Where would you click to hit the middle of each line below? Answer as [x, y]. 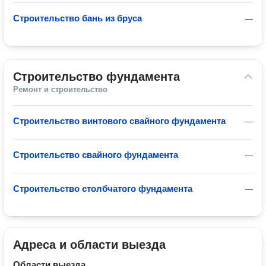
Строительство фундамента [96, 77]
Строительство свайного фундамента [96, 155]
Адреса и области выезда [89, 245]
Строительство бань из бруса [77, 18]
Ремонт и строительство [60, 89]
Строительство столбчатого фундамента [103, 189]
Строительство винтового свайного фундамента [119, 121]
